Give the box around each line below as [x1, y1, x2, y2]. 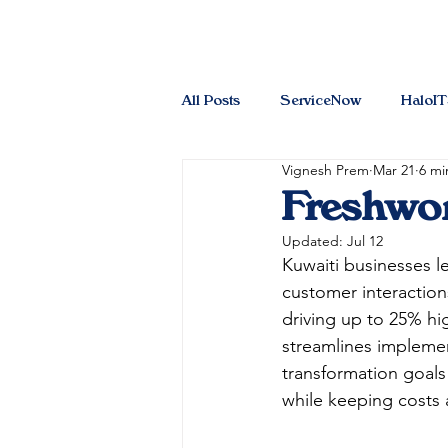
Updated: [282, 232, 347, 250]
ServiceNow [280, 90, 361, 108]
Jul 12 [347, 232, 383, 250]
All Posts [182, 90, 240, 108]
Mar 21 [373, 161, 415, 179]
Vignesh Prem [282, 161, 369, 179]
